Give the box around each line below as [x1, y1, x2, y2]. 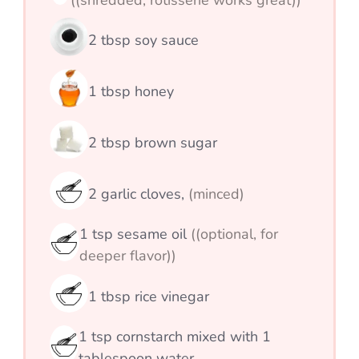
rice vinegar [131, 286, 209, 306]
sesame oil [112, 224, 191, 244]
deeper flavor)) [79, 246, 176, 266]
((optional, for [190, 224, 278, 244]
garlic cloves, [101, 184, 188, 204]
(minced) [188, 184, 244, 204]
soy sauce [131, 30, 199, 50]
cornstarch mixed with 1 [111, 327, 271, 347]
